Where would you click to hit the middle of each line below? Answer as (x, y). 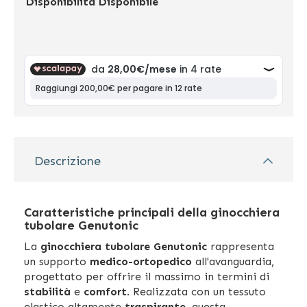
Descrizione (67, 161)
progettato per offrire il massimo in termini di (147, 276)
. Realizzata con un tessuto (196, 291)
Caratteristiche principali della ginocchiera (152, 212)
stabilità (47, 291)
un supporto (57, 261)
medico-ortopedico (141, 261)
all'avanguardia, (233, 261)
